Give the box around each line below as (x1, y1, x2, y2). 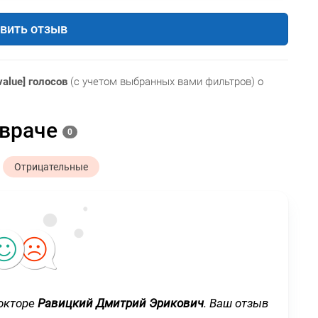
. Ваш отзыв (203, 296, 269, 311)
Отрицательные (14, 161, 89, 173)
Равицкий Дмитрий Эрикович (37, 296, 204, 311)
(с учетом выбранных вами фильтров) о (67, 75, 263, 88)
